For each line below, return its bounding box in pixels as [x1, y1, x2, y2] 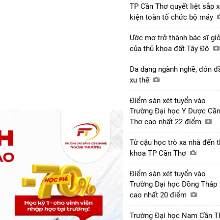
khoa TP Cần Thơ [130, 148, 188, 158]
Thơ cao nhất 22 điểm [130, 117, 203, 126]
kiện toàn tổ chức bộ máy [130, 12, 215, 22]
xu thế [130, 75, 151, 84]
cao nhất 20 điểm [130, 190, 189, 199]
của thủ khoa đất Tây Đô [130, 44, 211, 53]
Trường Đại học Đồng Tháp [130, 179, 217, 189]
